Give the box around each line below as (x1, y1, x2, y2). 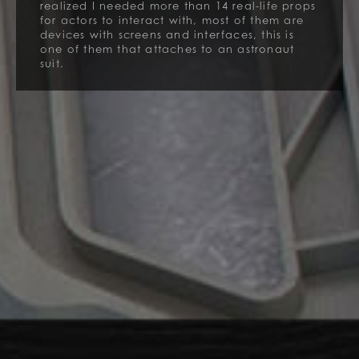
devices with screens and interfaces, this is (39, 27, 294, 41)
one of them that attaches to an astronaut (39, 42, 295, 55)
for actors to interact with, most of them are (39, 13, 304, 26)
